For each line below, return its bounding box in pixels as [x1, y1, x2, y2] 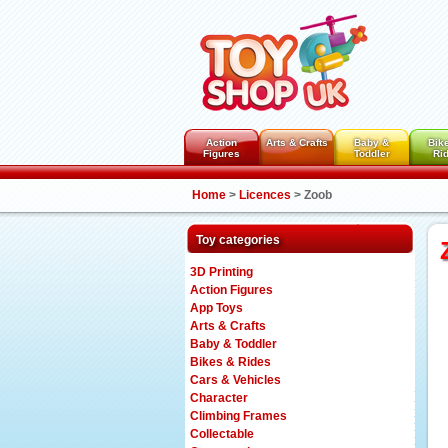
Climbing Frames [190, 409, 287, 423]
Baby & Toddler [190, 337, 277, 351]
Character [190, 391, 248, 405]
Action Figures [190, 283, 273, 297]
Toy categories [196, 233, 280, 247]
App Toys [190, 301, 243, 315]
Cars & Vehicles [190, 373, 281, 387]
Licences [239, 188, 291, 202]
